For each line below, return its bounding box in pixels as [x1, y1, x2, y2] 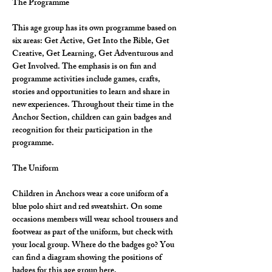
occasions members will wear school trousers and [12, 212, 180, 228]
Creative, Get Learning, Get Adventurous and [12, 47, 175, 62]
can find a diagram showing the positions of [12, 251, 163, 266]
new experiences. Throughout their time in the [12, 98, 175, 113]
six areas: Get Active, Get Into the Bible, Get [12, 34, 171, 49]
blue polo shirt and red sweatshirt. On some [12, 200, 164, 215]
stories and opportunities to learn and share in [12, 85, 172, 100]
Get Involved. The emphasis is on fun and [12, 59, 158, 75]
